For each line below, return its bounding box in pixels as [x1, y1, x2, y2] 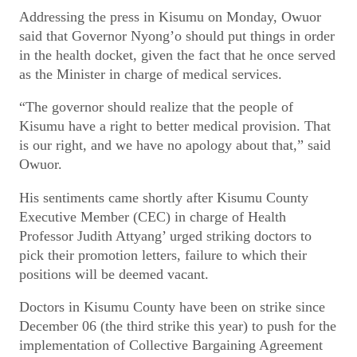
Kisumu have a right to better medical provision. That [19, 118, 331, 135]
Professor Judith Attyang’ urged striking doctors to [19, 227, 312, 244]
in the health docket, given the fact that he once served [19, 46, 335, 63]
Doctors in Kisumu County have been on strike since [19, 299, 325, 316]
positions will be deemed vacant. [19, 265, 209, 282]
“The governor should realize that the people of [19, 99, 293, 116]
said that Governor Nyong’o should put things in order [19, 27, 335, 44]
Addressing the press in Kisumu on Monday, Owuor [19, 8, 321, 25]
